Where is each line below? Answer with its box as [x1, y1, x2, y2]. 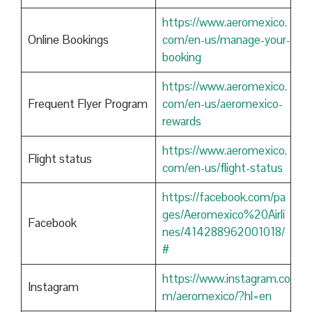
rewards [162, 114, 201, 130]
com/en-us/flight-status [162, 160, 283, 176]
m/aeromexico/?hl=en [162, 288, 272, 304]
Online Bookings [27, 32, 109, 48]
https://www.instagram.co [162, 271, 290, 287]
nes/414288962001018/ [162, 224, 285, 240]
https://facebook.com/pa [162, 189, 286, 205]
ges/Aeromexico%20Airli [162, 207, 285, 223]
